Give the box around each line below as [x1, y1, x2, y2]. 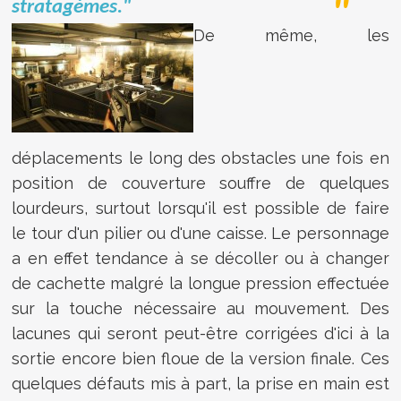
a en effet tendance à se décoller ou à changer [12, 248, 389, 268]
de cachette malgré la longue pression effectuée [12, 273, 389, 293]
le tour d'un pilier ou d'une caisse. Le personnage [12, 223, 389, 243]
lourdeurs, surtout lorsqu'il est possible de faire [12, 198, 389, 218]
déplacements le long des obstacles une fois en [12, 148, 389, 167]
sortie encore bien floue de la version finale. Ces [12, 348, 389, 368]
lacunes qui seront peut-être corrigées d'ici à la [12, 323, 389, 343]
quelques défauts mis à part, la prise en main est [12, 373, 389, 393]
